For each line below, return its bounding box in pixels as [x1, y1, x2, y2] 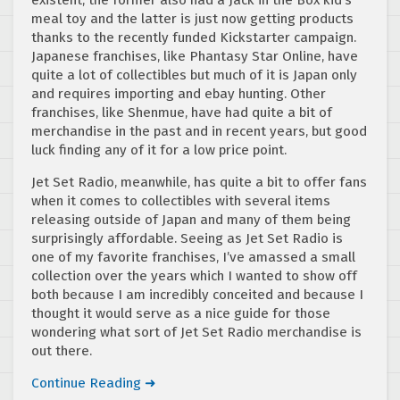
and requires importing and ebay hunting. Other [31, 85, 326, 102]
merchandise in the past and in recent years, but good [31, 122, 367, 139]
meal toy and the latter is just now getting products [31, 10, 354, 27]
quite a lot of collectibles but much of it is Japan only [31, 66, 357, 83]
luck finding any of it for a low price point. [31, 141, 287, 158]
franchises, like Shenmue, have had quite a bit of [31, 104, 332, 121]
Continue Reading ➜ [31, 374, 156, 391]
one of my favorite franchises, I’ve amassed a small [31, 248, 355, 265]
